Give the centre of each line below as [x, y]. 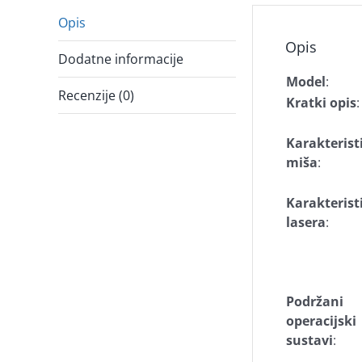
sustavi [309, 340]
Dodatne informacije [121, 59]
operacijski [321, 321]
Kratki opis [321, 103]
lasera [306, 222]
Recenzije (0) [96, 95]
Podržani [315, 301]
